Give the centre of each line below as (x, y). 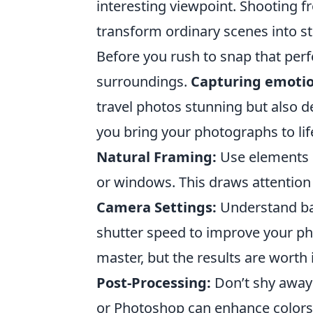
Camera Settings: (156, 207)
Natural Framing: (156, 156)
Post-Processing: (154, 282)
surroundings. (144, 81)
